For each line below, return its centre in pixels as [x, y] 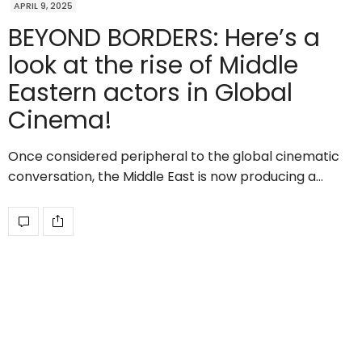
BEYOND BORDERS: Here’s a [164, 38]
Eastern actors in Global [150, 93]
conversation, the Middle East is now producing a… [166, 176]
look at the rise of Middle [153, 65]
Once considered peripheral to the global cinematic [174, 156]
